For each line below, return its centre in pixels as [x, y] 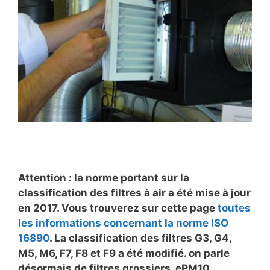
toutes [234, 208]
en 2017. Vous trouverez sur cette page [118, 208]
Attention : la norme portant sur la [104, 177]
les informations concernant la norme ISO [123, 223]
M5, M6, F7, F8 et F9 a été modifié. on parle [124, 253]
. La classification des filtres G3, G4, [140, 238]
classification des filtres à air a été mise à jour [134, 193]
